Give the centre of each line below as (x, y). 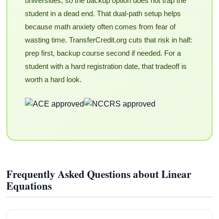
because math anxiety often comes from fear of (100, 27)
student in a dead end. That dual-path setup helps (103, 14)
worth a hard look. (53, 80)
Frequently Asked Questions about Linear (99, 174)
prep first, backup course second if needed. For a (103, 53)
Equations (29, 186)
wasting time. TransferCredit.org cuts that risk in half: (108, 40)
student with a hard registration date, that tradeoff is (106, 66)
